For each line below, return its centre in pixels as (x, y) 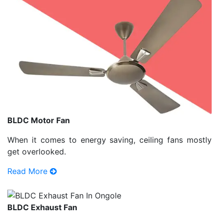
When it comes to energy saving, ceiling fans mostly (109, 140)
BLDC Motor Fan (39, 120)
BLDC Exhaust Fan (42, 207)
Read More (29, 171)
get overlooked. (37, 152)
